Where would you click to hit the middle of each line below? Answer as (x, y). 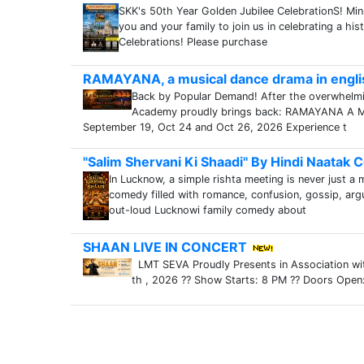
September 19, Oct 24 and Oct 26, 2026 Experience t (215, 127)
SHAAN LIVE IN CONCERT (165, 247)
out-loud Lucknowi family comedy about (208, 210)
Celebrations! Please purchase (193, 42)
